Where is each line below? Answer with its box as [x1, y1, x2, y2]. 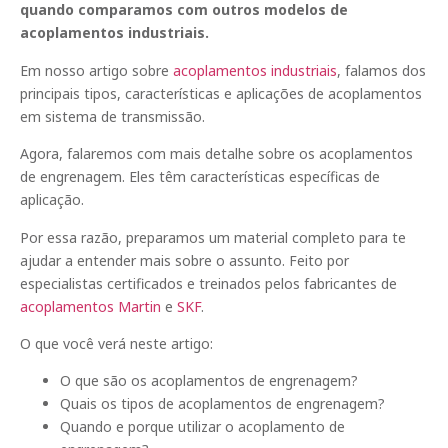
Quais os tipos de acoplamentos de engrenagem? [60, 394, 385, 414]
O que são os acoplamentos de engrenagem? [60, 371, 358, 391]
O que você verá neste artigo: [20, 333, 213, 353]
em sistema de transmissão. [20, 106, 205, 126]
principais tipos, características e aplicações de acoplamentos [20, 83, 422, 103]
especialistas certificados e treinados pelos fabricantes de [20, 273, 397, 293]
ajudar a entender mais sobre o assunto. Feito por [20, 250, 349, 270]
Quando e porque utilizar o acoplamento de [60, 417, 345, 437]
